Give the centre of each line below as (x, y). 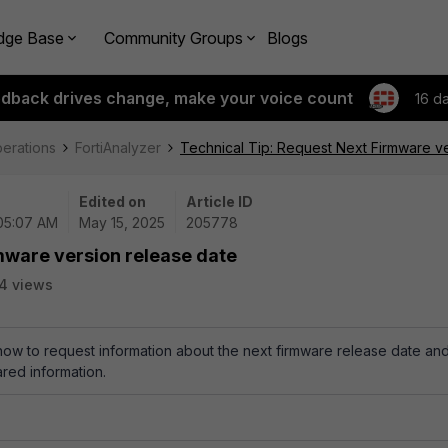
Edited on (112, 201)
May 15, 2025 (122, 222)
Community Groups (173, 37)
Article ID (219, 201)
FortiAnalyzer (118, 147)
